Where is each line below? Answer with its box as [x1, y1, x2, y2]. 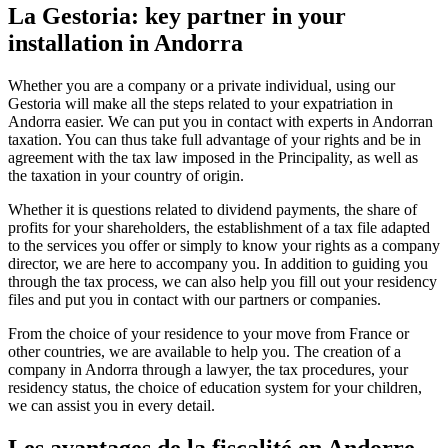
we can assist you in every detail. [8, 396, 215, 414]
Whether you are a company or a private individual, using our [8, 76, 395, 94]
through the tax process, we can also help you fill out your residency [8, 272, 437, 290]
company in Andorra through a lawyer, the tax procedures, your [8, 360, 408, 378]
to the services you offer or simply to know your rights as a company [8, 236, 440, 254]
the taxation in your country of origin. [8, 166, 244, 184]
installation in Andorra [8, 30, 243, 57]
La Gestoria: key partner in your [8, 3, 346, 30]
